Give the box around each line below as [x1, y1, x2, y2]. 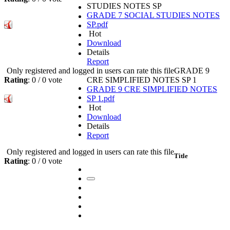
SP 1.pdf [87, 94, 114, 103]
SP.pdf [87, 20, 108, 29]
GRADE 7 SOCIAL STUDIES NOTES [87, 11, 220, 20]
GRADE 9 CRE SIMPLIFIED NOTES [87, 85, 217, 94]
